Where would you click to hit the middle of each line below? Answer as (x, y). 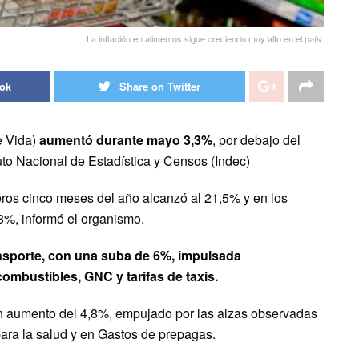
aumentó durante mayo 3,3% (126, 140)
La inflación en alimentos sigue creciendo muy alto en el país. (205, 39)
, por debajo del (256, 140)
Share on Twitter (160, 87)
